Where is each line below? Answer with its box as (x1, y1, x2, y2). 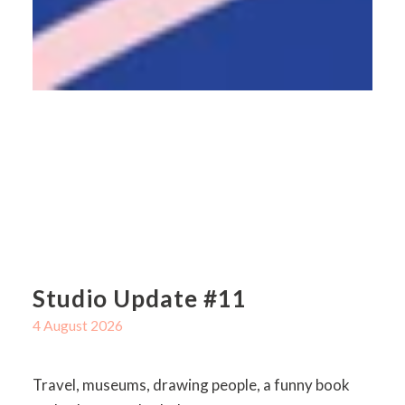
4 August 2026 (32, 317, 123, 334)
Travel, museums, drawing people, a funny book (32, 375, 350, 395)
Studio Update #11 (32, 284, 248, 314)
